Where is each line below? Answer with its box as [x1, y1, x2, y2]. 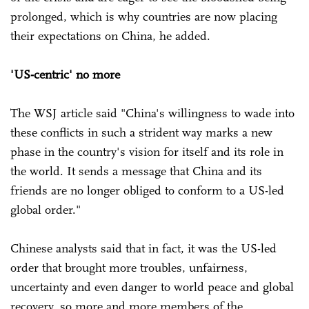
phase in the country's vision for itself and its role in [10, 143, 283, 159]
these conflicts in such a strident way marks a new [10, 124, 272, 140]
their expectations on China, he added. [10, 28, 210, 43]
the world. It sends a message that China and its [10, 163, 262, 179]
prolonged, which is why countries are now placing [10, 8, 277, 24]
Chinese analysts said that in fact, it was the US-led [10, 240, 277, 256]
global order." [10, 201, 81, 217]
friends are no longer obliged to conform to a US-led [10, 182, 284, 198]
